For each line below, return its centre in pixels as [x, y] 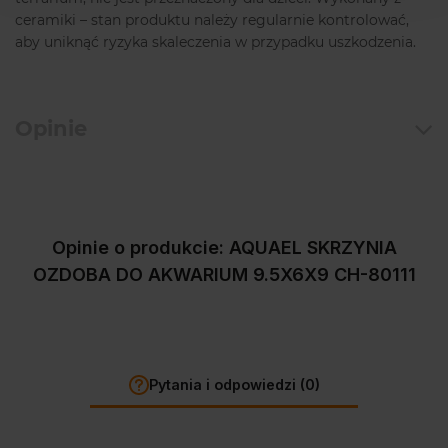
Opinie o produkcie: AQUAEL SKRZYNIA [224, 247]
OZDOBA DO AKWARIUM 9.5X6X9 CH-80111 [224, 274]
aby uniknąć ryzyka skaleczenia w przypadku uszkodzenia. [215, 42]
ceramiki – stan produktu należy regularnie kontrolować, [212, 20]
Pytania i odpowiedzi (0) [234, 384]
